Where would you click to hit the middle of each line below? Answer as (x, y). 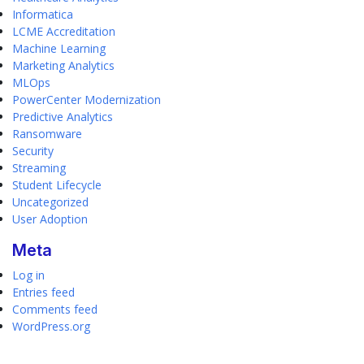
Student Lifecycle (57, 185)
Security (33, 151)
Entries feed (43, 292)
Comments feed (55, 309)
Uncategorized (50, 202)
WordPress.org (51, 326)
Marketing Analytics (63, 65)
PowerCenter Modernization (87, 100)
